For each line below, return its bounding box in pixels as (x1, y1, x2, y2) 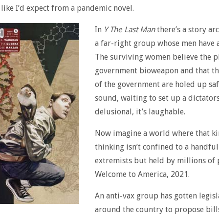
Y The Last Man (103, 25, 155, 34)
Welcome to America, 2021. (94, 170, 190, 179)
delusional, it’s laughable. (94, 107, 185, 116)
